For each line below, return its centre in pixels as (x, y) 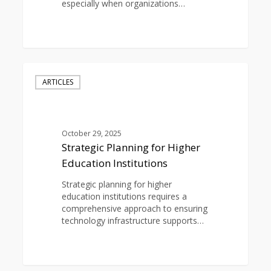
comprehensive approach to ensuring (134, 209)
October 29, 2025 (91, 134)
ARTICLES (58, 82)
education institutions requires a (124, 197)
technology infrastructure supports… (132, 221)
